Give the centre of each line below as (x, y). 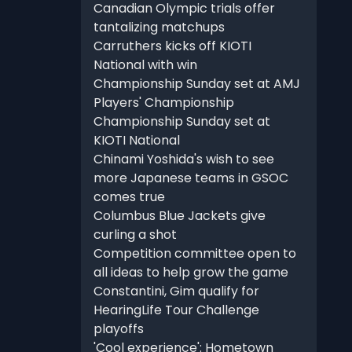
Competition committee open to (194, 254)
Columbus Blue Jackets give (179, 216)
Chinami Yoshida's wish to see (183, 159)
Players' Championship (163, 103)
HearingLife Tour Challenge (176, 310)
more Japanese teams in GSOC (191, 178)
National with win (145, 65)
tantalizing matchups (159, 27)
